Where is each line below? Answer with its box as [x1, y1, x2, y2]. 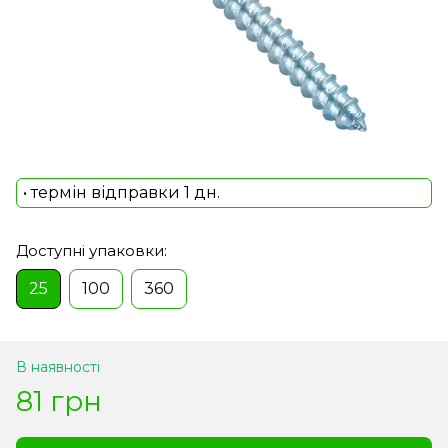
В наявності [16, 357, 100, 376]
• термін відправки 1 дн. [23, 182, 220, 202]
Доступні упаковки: [16, 240, 167, 260]
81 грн [16, 383, 102, 418]
